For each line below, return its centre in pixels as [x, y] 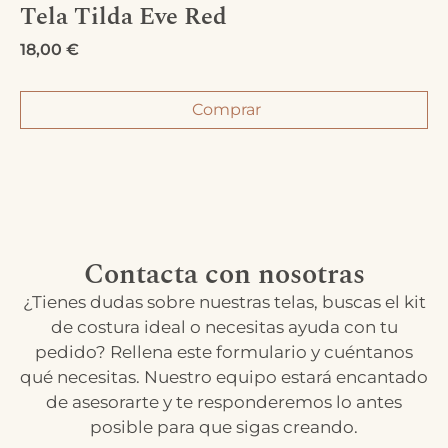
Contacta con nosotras [224, 275]
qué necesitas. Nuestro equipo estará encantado [224, 377]
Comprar [226, 110]
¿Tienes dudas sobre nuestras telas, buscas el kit [224, 302]
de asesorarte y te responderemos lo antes [224, 402]
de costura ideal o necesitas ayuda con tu [224, 327]
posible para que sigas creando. [224, 427]
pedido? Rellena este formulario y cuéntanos [224, 352]
